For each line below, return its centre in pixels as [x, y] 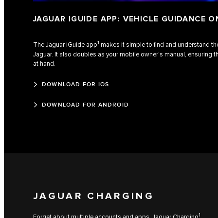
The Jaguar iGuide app [65, 45]
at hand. [44, 64]
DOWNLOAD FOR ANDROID [85, 105]
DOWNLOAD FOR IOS [76, 84]
